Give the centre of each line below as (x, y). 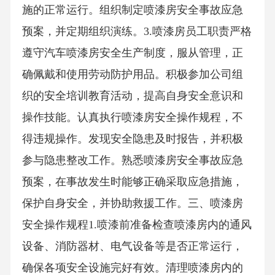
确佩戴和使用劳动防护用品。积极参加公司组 (132, 75)
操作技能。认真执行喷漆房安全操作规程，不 (132, 118)
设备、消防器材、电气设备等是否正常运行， (132, 246)
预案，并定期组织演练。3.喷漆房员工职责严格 (137, 32)
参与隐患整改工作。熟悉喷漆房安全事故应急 (132, 161)
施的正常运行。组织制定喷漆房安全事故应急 (132, 10)
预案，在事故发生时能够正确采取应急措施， (132, 182)
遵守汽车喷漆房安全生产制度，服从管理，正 (132, 53)
